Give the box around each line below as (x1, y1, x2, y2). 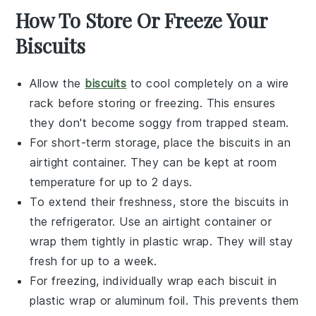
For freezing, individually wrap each (30, 273, 229, 288)
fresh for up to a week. (30, 253, 157, 268)
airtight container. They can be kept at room (30, 154, 277, 169)
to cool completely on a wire (126, 75, 289, 90)
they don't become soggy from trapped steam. (30, 115, 289, 130)
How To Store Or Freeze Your (16, 6, 268, 33)
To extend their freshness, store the (30, 194, 234, 209)
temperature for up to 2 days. (30, 174, 193, 189)
